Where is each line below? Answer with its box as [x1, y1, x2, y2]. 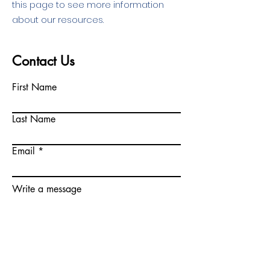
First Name [12, 81, 57, 93]
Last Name [12, 113, 55, 125]
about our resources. [12, 13, 106, 26]
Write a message [12, 183, 81, 195]
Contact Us [12, 52, 75, 69]
